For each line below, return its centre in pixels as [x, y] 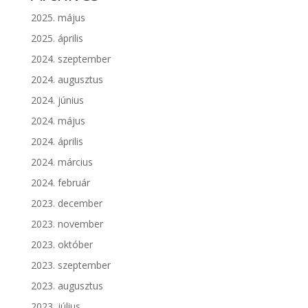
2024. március [62, 162]
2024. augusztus [67, 80]
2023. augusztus [67, 286]
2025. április [57, 38]
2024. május [58, 121]
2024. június [57, 100]
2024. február [60, 183]
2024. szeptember [70, 59]
